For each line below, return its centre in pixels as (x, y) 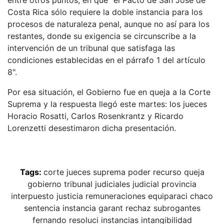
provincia (179, 184)
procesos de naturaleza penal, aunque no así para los (108, 24)
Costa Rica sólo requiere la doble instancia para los (105, 12)
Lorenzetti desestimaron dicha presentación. (92, 128)
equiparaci (168, 196)
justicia (70, 196)
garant (110, 208)
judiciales (112, 184)
